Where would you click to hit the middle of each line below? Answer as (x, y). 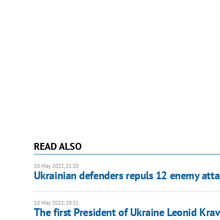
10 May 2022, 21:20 (56, 166)
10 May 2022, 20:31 (56, 203)
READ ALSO (57, 147)
